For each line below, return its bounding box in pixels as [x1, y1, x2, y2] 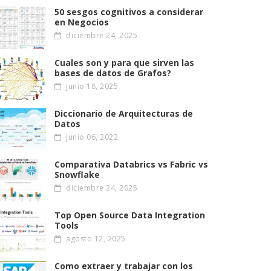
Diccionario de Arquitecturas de [54, 108, 193, 119]
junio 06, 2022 [64, 132, 118, 142]
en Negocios [54, 16, 109, 28]
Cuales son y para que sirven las [54, 57, 194, 68]
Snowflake [54, 169, 100, 180]
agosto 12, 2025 [64, 233, 126, 244]
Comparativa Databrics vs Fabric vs [54, 158, 208, 170]
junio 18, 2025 [64, 81, 118, 91]
